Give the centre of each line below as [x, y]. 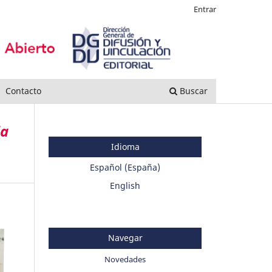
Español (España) [125, 168]
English [125, 186]
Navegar [125, 238]
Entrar [205, 9]
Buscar [192, 90]
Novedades [125, 259]
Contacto [23, 90]
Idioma [125, 147]
